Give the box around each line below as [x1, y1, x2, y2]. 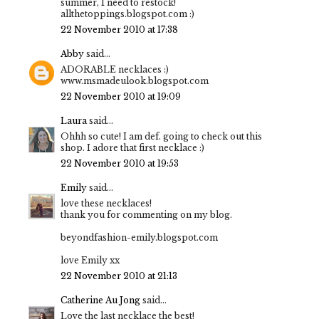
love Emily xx [61, 254, 120, 266]
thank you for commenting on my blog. [61, 209, 232, 220]
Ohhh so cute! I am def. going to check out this [61, 130, 262, 142]
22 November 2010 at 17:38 [61, 23, 178, 35]
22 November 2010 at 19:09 [61, 90, 181, 102]
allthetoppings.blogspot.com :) [61, 8, 194, 19]
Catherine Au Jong [61, 294, 140, 305]
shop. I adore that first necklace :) [61, 142, 204, 153]
